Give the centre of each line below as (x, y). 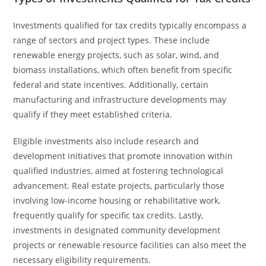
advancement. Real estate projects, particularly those (119, 186)
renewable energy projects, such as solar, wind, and (116, 55)
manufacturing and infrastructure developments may (120, 99)
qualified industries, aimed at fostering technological (118, 171)
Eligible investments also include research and (106, 141)
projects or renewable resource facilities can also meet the (130, 245)
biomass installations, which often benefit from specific (123, 70)
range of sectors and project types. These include (112, 40)
